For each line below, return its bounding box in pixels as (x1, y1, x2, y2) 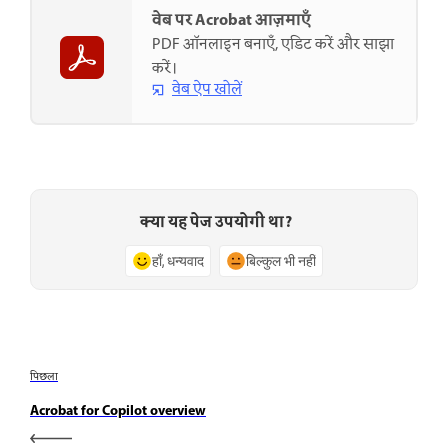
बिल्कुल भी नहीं (246, 252, 316, 271)
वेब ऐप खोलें (172, 77, 242, 102)
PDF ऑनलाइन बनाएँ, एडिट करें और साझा (152, 32, 394, 57)
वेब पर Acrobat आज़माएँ (152, 7, 311, 34)
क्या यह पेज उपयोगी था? (139, 210, 293, 237)
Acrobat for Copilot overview (30, 399, 206, 423)
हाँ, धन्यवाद (152, 252, 204, 271)
